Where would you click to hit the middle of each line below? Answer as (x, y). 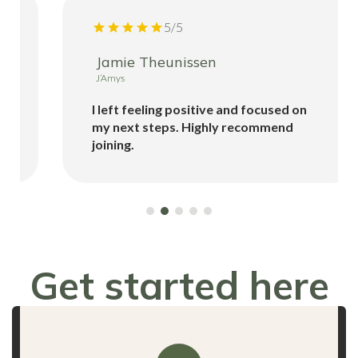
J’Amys (97, 78)
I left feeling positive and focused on (186, 109)
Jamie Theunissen (143, 62)
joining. (100, 144)
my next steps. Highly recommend (179, 126)
